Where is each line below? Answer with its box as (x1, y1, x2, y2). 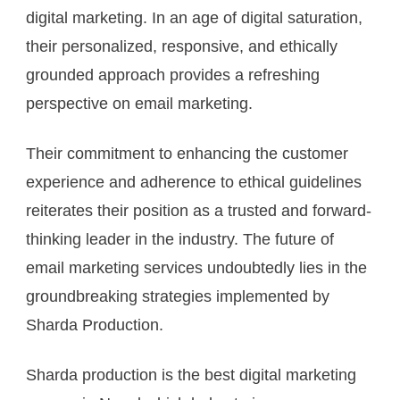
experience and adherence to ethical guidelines (26, 173, 362, 192)
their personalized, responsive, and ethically (26, 37, 337, 56)
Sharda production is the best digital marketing (26, 366, 356, 385)
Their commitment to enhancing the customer (26, 145, 348, 163)
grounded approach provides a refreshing (26, 66, 320, 85)
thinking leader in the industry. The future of (26, 230, 334, 249)
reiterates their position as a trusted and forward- (26, 202, 371, 221)
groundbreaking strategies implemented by (26, 287, 329, 306)
